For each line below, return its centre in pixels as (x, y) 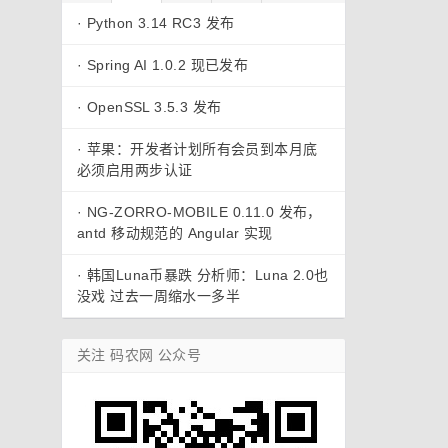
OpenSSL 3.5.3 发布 (154, 107)
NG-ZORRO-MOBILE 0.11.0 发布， (204, 212)
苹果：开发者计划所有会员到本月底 (202, 149)
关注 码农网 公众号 (139, 355)
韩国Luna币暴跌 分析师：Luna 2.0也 (207, 275)
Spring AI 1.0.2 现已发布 (167, 65)
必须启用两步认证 (135, 170)
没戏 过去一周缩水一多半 (159, 296)
